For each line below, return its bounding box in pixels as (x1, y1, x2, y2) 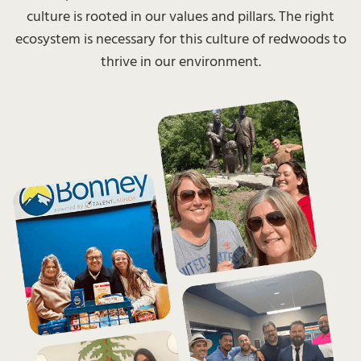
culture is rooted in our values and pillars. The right (27, 5, 334, 29)
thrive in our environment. (100, 50, 261, 74)
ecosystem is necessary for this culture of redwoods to (15, 27, 346, 52)
